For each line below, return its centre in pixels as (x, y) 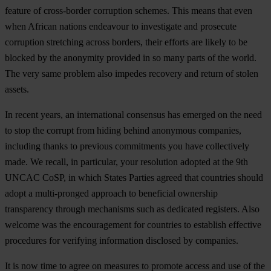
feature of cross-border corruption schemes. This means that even (129, 11)
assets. (17, 90)
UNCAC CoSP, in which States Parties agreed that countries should (134, 178)
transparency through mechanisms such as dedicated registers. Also (132, 209)
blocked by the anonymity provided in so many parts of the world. (131, 58)
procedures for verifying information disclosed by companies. (122, 241)
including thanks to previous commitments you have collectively (127, 146)
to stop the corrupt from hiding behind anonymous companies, (123, 131)
